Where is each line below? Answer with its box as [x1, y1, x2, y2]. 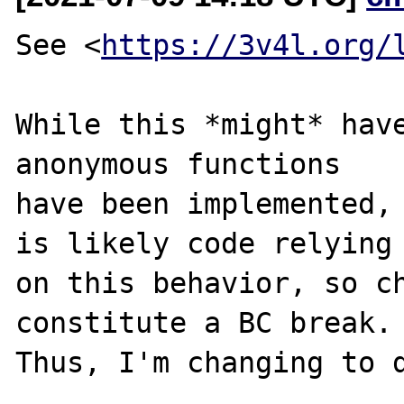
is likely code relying [15, 226, 393, 260]
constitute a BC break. [15, 306, 393, 339]
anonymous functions [15, 147, 342, 180]
